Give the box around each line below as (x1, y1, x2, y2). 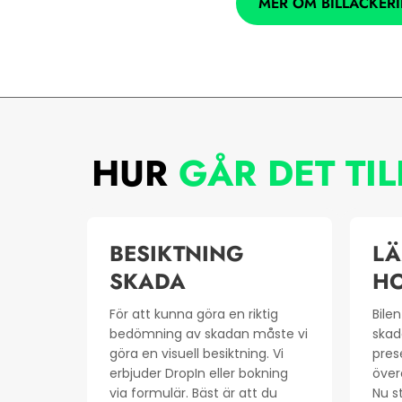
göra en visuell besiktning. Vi (109, 345, 284, 363)
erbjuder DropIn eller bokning (109, 364, 288, 383)
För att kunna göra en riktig (109, 305, 278, 324)
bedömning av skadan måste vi (109, 325, 308, 344)
